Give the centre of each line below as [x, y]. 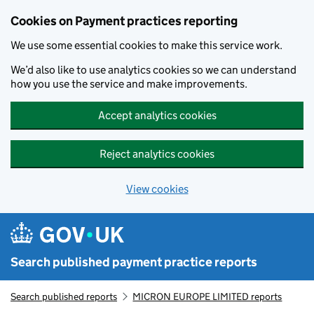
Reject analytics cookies [157, 154]
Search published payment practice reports [134, 262]
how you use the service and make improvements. [129, 84]
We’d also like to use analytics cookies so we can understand [153, 70]
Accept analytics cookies [157, 115]
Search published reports [64, 296]
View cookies [157, 189]
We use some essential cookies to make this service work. [146, 45]
